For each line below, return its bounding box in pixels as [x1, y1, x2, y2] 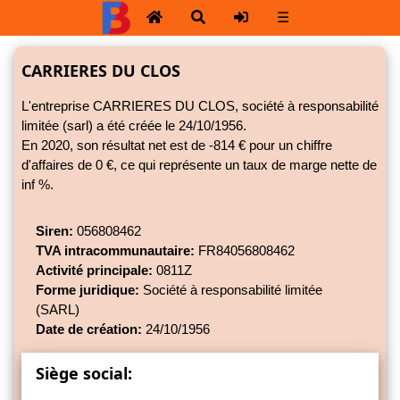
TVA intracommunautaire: [36, 243, 195, 259]
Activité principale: [36, 262, 153, 279]
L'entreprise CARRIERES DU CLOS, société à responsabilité [21, 98, 379, 114]
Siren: [36, 223, 73, 239]
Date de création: [36, 321, 142, 337]
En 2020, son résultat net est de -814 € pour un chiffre [21, 137, 332, 154]
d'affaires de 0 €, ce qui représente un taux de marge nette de [21, 157, 377, 173]
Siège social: [36, 362, 132, 385]
